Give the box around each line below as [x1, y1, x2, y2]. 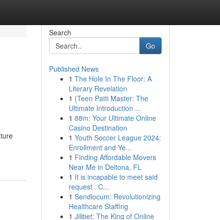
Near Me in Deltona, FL [68, 162, 141, 172]
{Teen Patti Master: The [74, 93, 148, 103]
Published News [49, 64, 99, 74]
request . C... [68, 182, 109, 192]
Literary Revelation [68, 83, 127, 93]
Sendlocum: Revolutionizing [74, 192, 161, 201]
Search [49, 27, 71, 37]
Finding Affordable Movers [74, 152, 156, 162]
